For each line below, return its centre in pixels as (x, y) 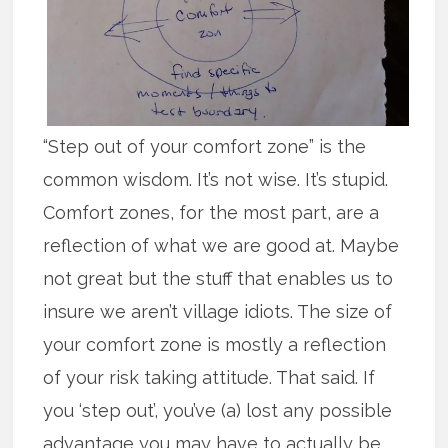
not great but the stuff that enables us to (218, 279)
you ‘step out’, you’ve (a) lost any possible (218, 411)
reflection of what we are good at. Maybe (221, 246)
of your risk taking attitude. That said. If (209, 378)
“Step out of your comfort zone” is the (205, 147)
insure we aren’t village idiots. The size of (218, 312)
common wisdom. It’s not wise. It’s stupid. (216, 180)
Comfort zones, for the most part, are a (211, 213)
